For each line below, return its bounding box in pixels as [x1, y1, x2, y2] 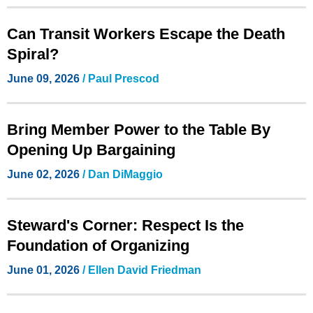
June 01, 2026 [7, 263, 82, 276]
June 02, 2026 [7, 168, 82, 180]
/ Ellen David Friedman [82, 263, 201, 276]
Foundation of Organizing [7, 237, 189, 255]
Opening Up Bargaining [7, 141, 175, 159]
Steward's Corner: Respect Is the [7, 217, 244, 235]
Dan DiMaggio [88, 168, 163, 180]
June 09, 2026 [7, 72, 82, 85]
